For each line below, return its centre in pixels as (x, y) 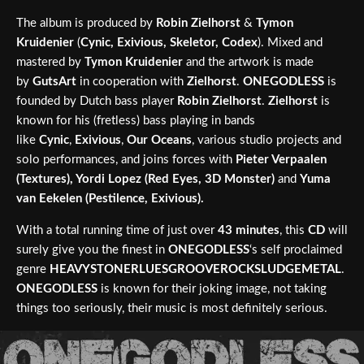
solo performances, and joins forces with (126, 159)
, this (294, 230)
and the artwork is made (248, 62)
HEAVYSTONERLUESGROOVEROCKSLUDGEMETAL (195, 269)
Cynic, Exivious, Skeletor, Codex (169, 42)
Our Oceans (159, 140)
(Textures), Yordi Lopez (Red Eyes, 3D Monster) (147, 179)
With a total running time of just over (117, 230)
